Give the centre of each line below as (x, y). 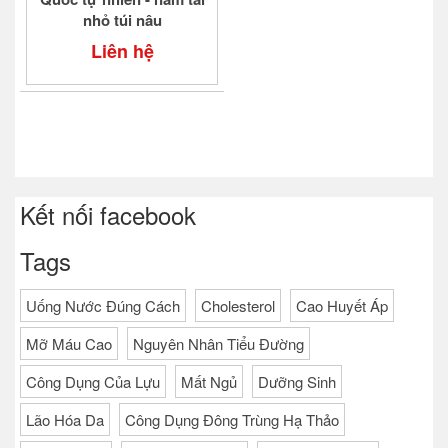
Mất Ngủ (209, 382)
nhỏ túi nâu (122, 20)
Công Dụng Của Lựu (93, 382)
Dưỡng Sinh (297, 382)
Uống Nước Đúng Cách (103, 306)
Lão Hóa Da (65, 420)
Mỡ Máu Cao (69, 344)
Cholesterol (238, 306)
